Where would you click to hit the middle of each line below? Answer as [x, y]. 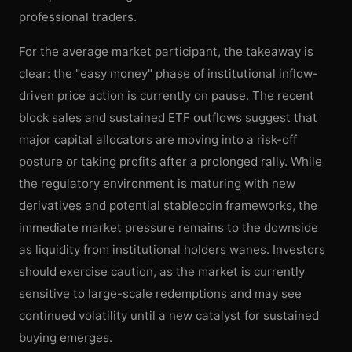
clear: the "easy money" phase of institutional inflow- [169, 74]
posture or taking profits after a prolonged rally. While [170, 162]
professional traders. [78, 16]
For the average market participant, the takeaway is [166, 52]
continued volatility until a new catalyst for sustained [169, 316]
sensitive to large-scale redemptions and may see [160, 294]
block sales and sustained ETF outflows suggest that [168, 118]
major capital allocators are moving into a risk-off [158, 140]
